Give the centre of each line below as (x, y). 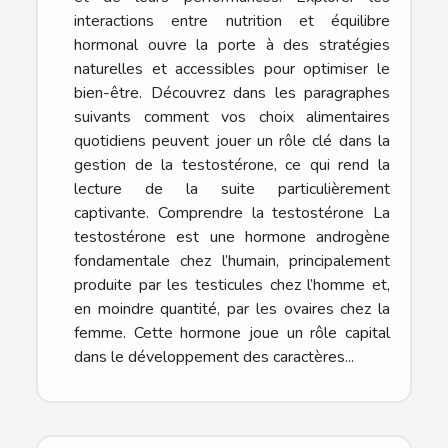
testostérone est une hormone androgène (232, 236)
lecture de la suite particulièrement (232, 188)
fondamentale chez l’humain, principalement (232, 260)
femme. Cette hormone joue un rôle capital (232, 332)
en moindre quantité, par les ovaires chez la (232, 308)
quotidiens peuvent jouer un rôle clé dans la (232, 140)
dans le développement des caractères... (214, 356)
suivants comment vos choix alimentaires (232, 116)
